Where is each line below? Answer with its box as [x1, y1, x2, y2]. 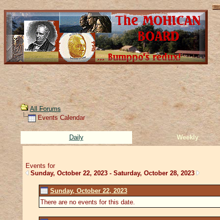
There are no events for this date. [40, 198, 137, 206]
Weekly [177, 133, 198, 141]
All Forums [29, 105, 61, 112]
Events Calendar [35, 114, 85, 121]
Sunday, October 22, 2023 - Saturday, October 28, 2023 [30, 169, 194, 177]
